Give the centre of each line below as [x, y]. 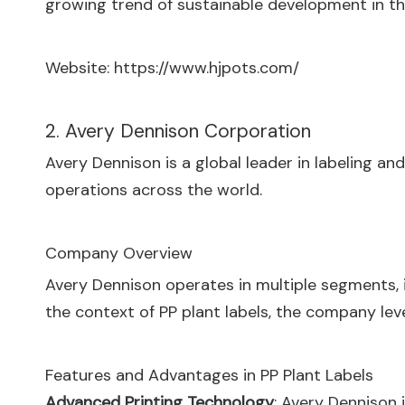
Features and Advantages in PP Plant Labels [209, 375]
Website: [80, 68]
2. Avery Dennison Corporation [178, 131]
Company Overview [119, 253]
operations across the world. [154, 190]
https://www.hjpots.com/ [207, 68]
